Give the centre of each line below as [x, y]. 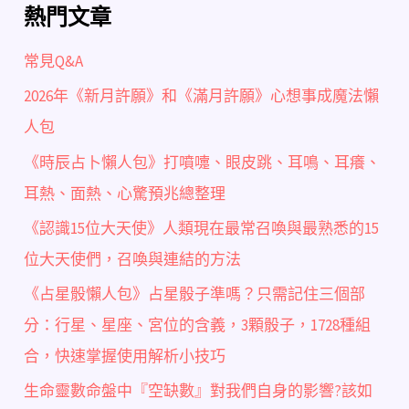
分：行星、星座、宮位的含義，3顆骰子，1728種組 [198, 325]
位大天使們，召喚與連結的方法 [133, 259]
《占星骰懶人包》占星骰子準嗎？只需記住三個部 [195, 294]
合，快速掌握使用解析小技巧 [125, 357]
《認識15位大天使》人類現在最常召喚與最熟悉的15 [202, 228]
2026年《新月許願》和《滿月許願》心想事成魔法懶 [202, 96]
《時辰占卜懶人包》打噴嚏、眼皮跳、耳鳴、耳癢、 [203, 162]
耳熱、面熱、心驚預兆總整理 [125, 193]
